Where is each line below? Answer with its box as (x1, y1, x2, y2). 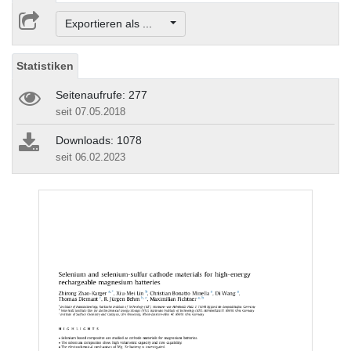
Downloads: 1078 (56, 134, 142, 147)
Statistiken (16, 60, 74, 73)
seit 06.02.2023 (56, 151, 125, 164)
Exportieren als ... (64, 17, 168, 31)
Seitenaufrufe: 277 (56, 89, 147, 102)
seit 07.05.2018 (56, 106, 125, 118)
